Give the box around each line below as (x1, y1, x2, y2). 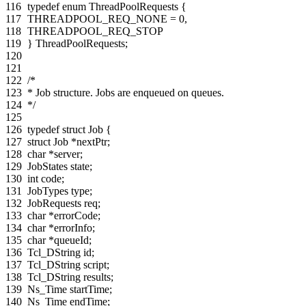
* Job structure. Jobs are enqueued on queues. (27, 86, 224, 98)
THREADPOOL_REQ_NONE (27, 12, 167, 25)
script (83, 258, 107, 270)
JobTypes (27, 184, 68, 197)
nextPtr (76, 135, 107, 148)
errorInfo (54, 221, 92, 234)
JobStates (27, 160, 68, 172)
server (54, 148, 80, 160)
